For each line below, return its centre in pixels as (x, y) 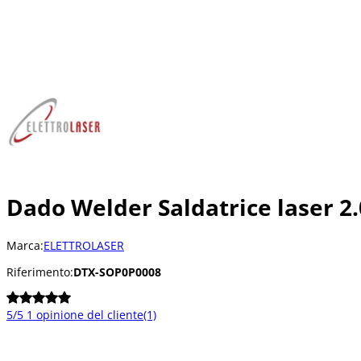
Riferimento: (40, 272)
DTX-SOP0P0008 (117, 272)
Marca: (25, 245)
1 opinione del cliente (85, 314)
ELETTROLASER (84, 245)
